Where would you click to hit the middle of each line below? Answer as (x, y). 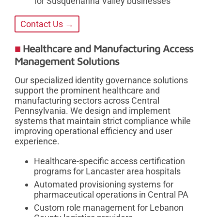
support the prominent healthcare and (87, 91)
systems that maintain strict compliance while (103, 121)
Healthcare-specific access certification (109, 161)
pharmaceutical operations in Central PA (111, 195)
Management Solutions (67, 61)
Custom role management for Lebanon (109, 208)
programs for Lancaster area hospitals (107, 171)
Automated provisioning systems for (104, 185)
